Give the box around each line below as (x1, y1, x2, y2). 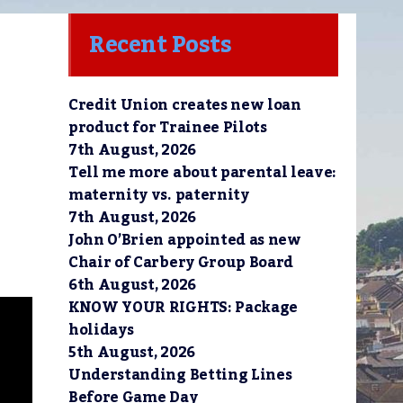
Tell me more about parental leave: (68, 158, 337, 187)
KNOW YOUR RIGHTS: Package (68, 293, 298, 322)
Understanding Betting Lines (68, 361, 292, 390)
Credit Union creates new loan (68, 91, 301, 120)
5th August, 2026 (68, 338, 195, 367)
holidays (68, 316, 134, 345)
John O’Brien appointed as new (68, 226, 301, 255)
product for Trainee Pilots (68, 113, 267, 142)
